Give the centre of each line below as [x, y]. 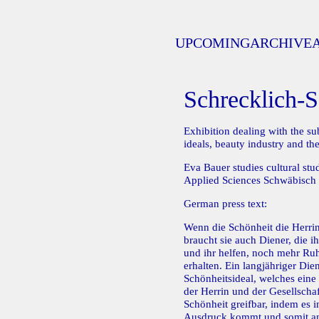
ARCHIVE [281, 43]
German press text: [225, 204]
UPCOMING [212, 43]
